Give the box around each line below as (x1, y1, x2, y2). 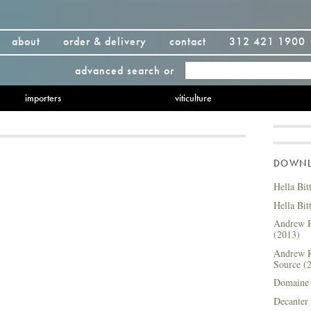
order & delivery (63, 34, 146, 49)
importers (24, 92, 61, 104)
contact (169, 34, 206, 49)
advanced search (75, 63, 160, 78)
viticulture (174, 92, 212, 104)
